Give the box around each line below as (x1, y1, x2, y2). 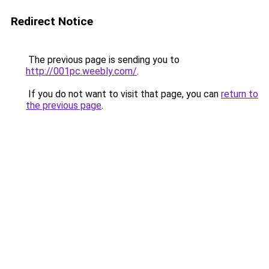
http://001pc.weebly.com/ (26, 65, 137, 77)
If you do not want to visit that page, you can (26, 88, 221, 100)
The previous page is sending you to (26, 54, 180, 65)
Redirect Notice (11, 14, 93, 28)
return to (221, 88, 258, 100)
